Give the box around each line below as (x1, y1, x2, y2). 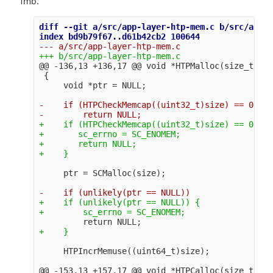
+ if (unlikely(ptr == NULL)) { (38, 197, 200, 207)
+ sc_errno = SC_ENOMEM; (38, 129, 180, 139)
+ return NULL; (38, 138, 136, 149)
